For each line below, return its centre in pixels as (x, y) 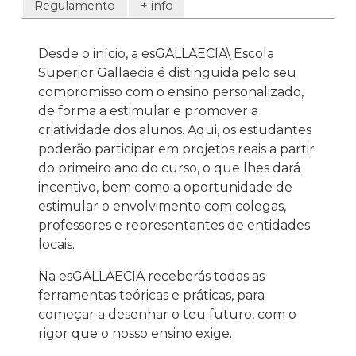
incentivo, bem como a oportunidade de (165, 187)
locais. (56, 244)
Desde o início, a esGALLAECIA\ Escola (156, 53)
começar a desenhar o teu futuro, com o (167, 314)
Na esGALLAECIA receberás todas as (151, 276)
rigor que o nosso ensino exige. (135, 333)
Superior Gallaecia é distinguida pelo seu (97, 72)
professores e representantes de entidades (174, 225)
